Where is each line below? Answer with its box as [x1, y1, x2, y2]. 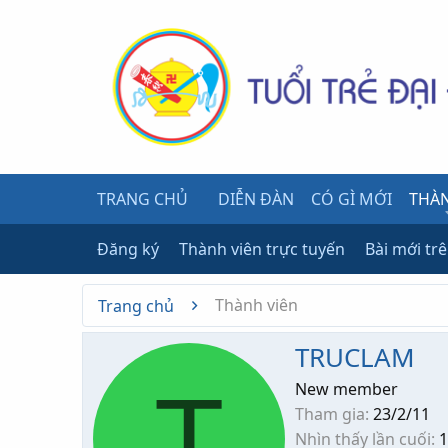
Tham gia [295, 403, 365, 426]
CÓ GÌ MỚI [310, 188, 392, 210]
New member [295, 378, 398, 401]
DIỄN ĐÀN [218, 188, 294, 210]
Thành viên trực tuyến [179, 238, 345, 260]
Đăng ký [97, 238, 159, 260]
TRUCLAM [295, 339, 415, 376]
